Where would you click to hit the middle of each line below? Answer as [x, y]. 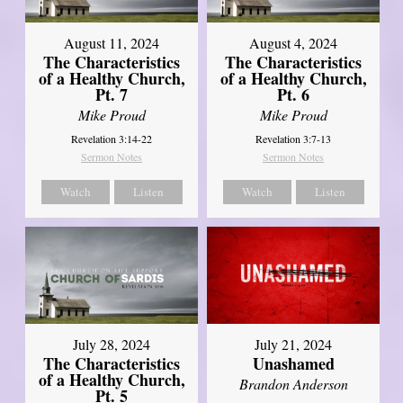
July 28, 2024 [112, 345]
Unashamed [293, 364]
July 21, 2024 [294, 345]
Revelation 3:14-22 [112, 139]
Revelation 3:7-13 [294, 139]
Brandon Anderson [293, 384]
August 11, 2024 [112, 43]
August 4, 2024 [294, 43]
